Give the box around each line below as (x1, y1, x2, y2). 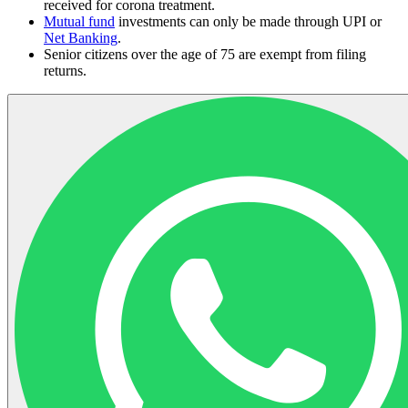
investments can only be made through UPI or (115, 13, 382, 29)
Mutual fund (44, 13, 115, 29)
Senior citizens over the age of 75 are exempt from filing (44, 46, 366, 62)
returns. (44, 62, 87, 78)
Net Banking (44, 29, 117, 46)
